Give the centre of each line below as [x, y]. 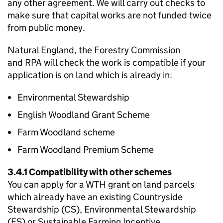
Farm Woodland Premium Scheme [86, 150]
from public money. [46, 28]
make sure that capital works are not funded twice [110, 15]
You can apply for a [47, 184]
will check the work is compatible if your [124, 62]
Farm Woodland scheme [66, 132]
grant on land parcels [150, 184]
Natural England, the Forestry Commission [94, 50]
